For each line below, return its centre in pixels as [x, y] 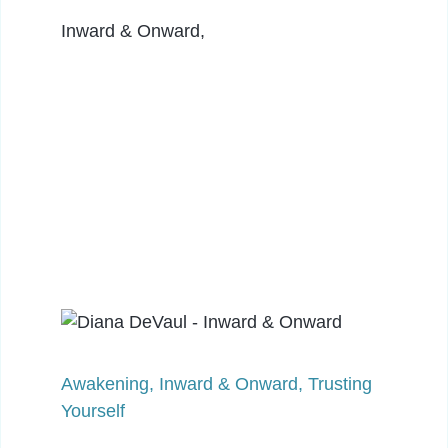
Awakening [105, 383]
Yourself [93, 410]
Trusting [340, 383]
